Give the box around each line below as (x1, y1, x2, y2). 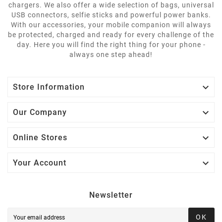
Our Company (13, 107, 67, 117)
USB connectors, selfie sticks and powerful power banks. (11, 10, 211, 19)
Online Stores (13, 132, 67, 142)
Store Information (13, 82, 85, 92)
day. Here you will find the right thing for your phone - (16, 40, 206, 49)
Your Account (13, 158, 66, 167)
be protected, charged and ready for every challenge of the (8, 30, 214, 39)
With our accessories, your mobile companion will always (11, 20, 211, 29)
